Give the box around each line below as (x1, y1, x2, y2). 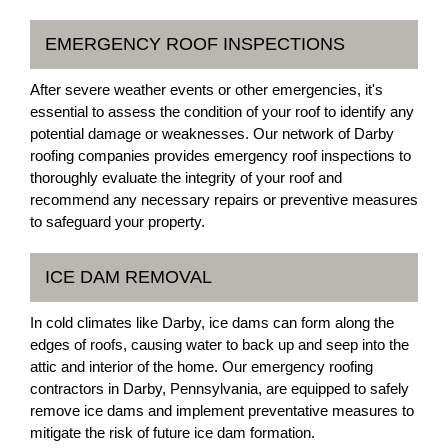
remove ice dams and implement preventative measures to (30, 402, 414, 419)
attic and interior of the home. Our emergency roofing (30, 358, 373, 375)
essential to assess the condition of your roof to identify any (30, 103, 414, 120)
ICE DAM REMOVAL (45, 267, 212, 287)
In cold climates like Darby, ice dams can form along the (30, 314, 394, 331)
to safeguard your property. (30, 213, 205, 230)
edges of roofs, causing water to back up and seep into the (30, 336, 409, 353)
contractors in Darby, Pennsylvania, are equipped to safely (30, 380, 409, 397)
